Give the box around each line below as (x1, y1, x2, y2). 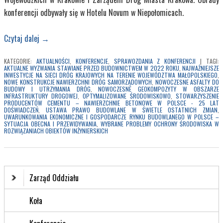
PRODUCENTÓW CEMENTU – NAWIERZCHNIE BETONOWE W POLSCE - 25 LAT (4, 99, 219, 108)
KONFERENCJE (75, 57, 108, 66)
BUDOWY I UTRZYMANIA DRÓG (4, 85, 91, 94)
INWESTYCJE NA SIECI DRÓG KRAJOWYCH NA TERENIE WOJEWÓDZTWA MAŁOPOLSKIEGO (4, 71, 218, 80)
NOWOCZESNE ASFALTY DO (155, 78, 220, 87)
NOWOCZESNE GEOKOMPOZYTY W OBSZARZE (98, 85, 220, 94)
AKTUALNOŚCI (36, 57, 70, 66)
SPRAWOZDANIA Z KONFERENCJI (113, 57, 196, 66)
